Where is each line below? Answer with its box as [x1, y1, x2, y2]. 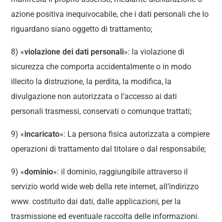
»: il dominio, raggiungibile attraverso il [53, 167, 188, 176]
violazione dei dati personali [24, 47, 124, 56]
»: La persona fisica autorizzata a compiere [59, 129, 210, 139]
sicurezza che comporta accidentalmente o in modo [11, 62, 192, 71]
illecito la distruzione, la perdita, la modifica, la [11, 77, 172, 86]
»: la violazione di [124, 47, 185, 56]
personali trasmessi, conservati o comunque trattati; [11, 107, 192, 116]
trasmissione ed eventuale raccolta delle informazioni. [11, 212, 200, 221]
